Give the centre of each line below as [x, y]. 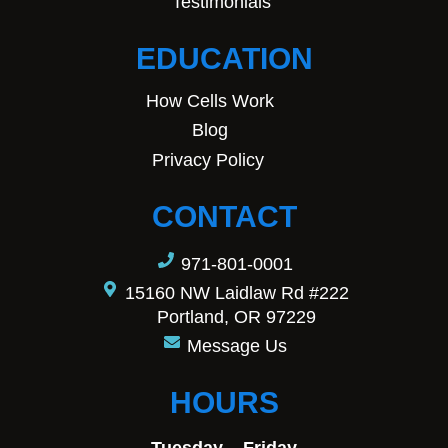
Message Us [236, 346]
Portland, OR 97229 [236, 317]
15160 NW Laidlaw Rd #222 [236, 293]
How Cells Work [210, 100]
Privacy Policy [207, 159]
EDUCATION [224, 58]
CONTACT [224, 217]
